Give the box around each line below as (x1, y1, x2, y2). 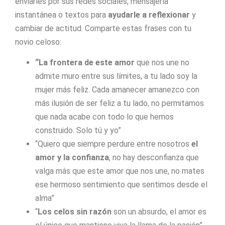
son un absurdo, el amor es (111, 207, 206, 217)
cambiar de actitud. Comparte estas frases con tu (15, 23, 191, 33)
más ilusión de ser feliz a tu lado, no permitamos (35, 98, 204, 108)
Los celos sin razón (38, 207, 111, 217)
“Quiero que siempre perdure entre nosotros (35, 139, 191, 149)
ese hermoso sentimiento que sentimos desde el (35, 180, 207, 190)
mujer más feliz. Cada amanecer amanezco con (35, 85, 199, 95)
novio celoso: (15, 37, 61, 47)
